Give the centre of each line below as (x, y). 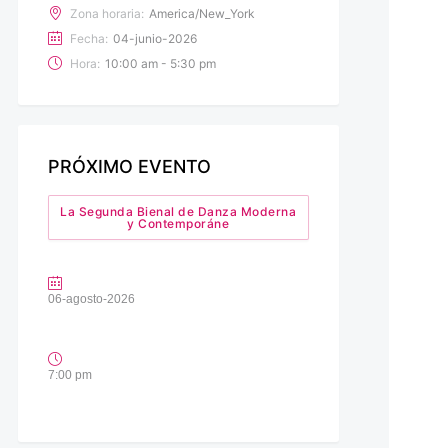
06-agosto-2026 (91, 298)
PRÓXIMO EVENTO (129, 166)
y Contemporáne (178, 223)
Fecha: (88, 38)
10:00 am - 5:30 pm (160, 63)
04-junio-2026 (154, 38)
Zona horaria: (106, 13)
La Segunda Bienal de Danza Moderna (178, 211)
